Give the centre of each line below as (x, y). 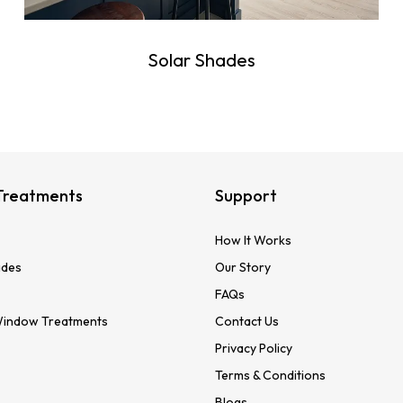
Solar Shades (201, 60)
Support (246, 196)
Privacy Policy (254, 349)
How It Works (253, 241)
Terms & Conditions (270, 376)
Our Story (243, 268)
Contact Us (247, 322)
